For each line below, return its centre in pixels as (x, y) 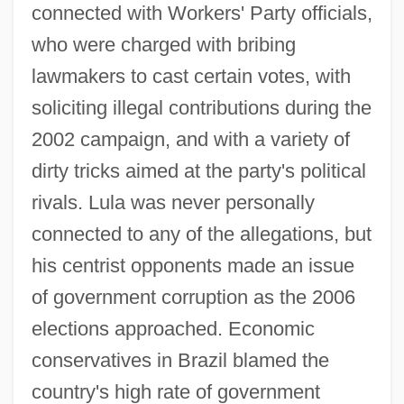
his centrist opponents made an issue (193, 265)
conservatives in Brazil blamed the (180, 360)
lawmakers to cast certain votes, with (191, 76)
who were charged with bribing (163, 44)
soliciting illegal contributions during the (201, 107)
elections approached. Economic (173, 328)
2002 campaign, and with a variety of (190, 139)
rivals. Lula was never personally (173, 202)
